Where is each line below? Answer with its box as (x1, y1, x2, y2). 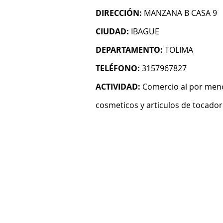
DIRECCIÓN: (96, 7, 142, 18)
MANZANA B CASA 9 (144, 7, 217, 18)
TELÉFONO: (96, 63, 140, 74)
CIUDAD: (96, 26, 129, 37)
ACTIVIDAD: (96, 81, 140, 92)
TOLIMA (165, 44, 193, 55)
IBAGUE (131, 26, 159, 37)
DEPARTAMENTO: (96, 44, 163, 55)
